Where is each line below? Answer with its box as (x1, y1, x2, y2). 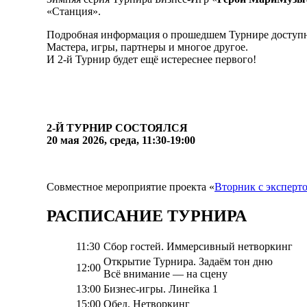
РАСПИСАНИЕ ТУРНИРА (47, 206, 247, 225)
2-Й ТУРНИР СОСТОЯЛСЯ (47, 121, 188, 134)
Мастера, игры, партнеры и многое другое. (47, 40, 248, 53)
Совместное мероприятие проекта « (47, 180, 214, 193)
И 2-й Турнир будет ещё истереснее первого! (47, 53, 256, 65)
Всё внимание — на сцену (103, 268, 228, 280)
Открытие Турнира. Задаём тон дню (103, 256, 273, 268)
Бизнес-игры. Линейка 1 (103, 283, 218, 295)
